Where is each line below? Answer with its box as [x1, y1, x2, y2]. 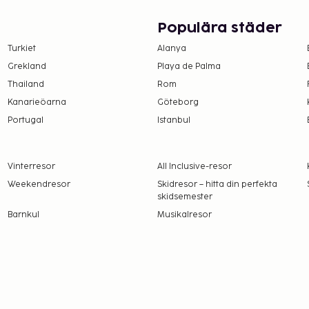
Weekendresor [7, 179, 70, 190]
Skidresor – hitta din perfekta [157, 179, 277, 190]
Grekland [7, 61, 46, 72]
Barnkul [7, 209, 39, 220]
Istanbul [157, 114, 190, 126]
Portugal [7, 114, 43, 126]
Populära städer [157, 21, 282, 35]
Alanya [157, 43, 186, 54]
